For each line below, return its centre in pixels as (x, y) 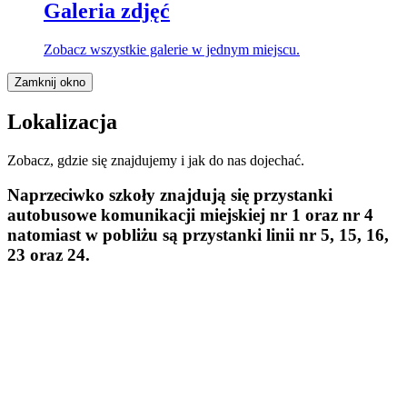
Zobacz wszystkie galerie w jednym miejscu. (172, 49)
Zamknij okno (50, 82)
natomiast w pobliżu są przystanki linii (153, 235)
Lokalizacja (62, 121)
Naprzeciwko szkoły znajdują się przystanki (170, 195)
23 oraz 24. (49, 255)
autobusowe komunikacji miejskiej (139, 215)
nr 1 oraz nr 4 (322, 215)
